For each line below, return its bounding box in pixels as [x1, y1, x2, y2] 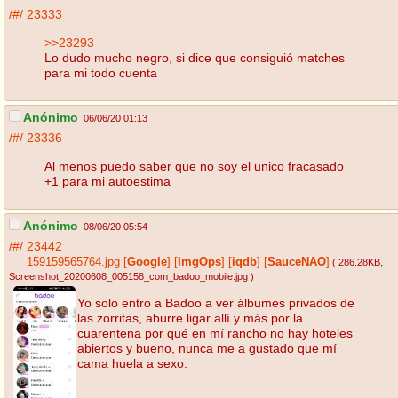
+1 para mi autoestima [44, 173, 171, 188]
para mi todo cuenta [44, 65, 157, 80]
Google [127, 256, 167, 269]
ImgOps [178, 256, 221, 269]
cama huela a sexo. [77, 355, 187, 370]
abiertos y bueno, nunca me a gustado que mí [77, 340, 337, 355]
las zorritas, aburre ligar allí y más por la [77, 310, 303, 325]
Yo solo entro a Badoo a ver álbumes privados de [77, 295, 354, 310]
